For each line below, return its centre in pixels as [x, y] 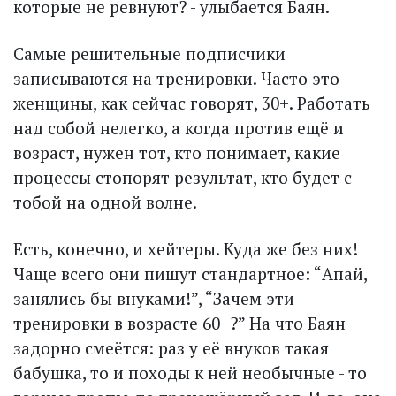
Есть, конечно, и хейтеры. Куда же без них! [186, 249]
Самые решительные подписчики [149, 54]
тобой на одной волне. [105, 202]
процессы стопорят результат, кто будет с [183, 178]
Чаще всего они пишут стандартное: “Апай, [190, 274]
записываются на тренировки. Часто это [176, 79]
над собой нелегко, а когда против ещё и [179, 128]
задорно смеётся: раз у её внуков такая [171, 348]
